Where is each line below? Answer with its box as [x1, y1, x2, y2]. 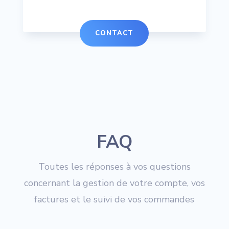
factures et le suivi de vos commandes [34, 193, 195, 206]
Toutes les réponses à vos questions [38, 161, 191, 173]
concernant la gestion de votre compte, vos [24, 177, 205, 190]
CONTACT [95, 29, 134, 38]
